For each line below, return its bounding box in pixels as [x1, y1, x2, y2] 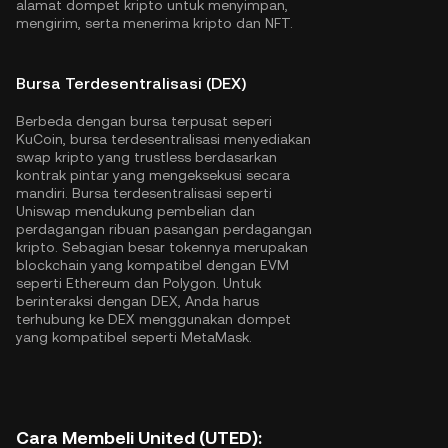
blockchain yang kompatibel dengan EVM [16, 257, 289, 273]
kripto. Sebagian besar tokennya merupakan [16, 239, 308, 255]
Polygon [163, 275, 216, 291]
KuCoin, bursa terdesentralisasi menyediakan [16, 131, 311, 147]
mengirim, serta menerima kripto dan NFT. [16, 15, 293, 31]
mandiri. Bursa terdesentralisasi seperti [16, 185, 272, 201]
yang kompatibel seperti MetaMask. [16, 329, 252, 345]
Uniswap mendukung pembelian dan [16, 203, 255, 219]
